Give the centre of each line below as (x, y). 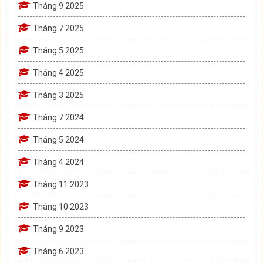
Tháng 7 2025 (58, 28)
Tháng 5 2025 (58, 50)
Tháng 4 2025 (58, 73)
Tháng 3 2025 (58, 95)
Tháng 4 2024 (58, 162)
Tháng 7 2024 (58, 117)
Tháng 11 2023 (61, 184)
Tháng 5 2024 (58, 139)
